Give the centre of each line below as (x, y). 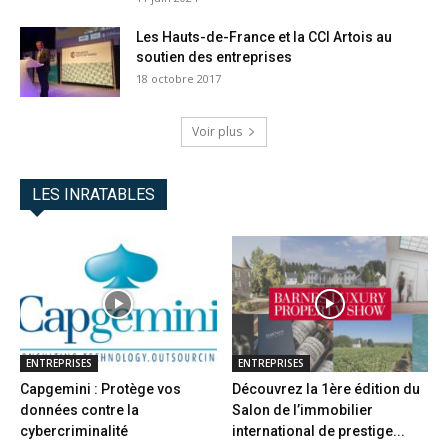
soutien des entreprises (214, 57)
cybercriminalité (74, 430)
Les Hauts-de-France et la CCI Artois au (264, 37)
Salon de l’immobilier (302, 409)
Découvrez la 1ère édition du (325, 388)
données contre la (79, 409)
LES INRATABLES (93, 195)
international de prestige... (318, 430)
